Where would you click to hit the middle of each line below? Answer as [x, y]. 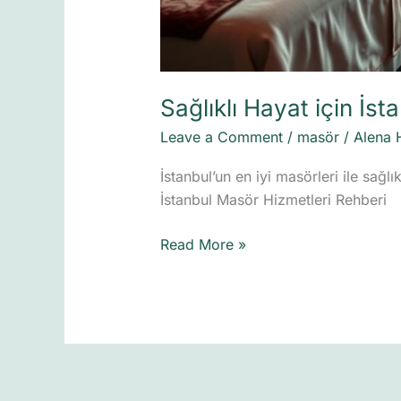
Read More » [203, 245]
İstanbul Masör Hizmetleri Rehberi [273, 200]
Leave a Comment [221, 137]
